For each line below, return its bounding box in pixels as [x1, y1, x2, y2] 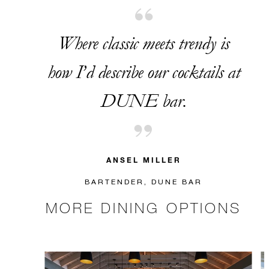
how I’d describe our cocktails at [47, 61, 240, 83]
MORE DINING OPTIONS [46, 199, 241, 216]
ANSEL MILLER [106, 155, 181, 165]
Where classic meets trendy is [58, 32, 229, 55]
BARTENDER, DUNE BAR [85, 177, 202, 186]
